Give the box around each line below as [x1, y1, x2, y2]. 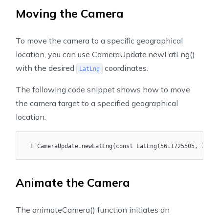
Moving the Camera [16, 6, 124, 21]
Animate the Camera [16, 175, 130, 190]
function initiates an [95, 205, 170, 215]
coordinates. [102, 63, 148, 73]
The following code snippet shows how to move [16, 85, 190, 94]
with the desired [16, 63, 76, 73]
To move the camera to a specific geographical [16, 36, 183, 45]
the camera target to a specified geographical [16, 98, 178, 108]
